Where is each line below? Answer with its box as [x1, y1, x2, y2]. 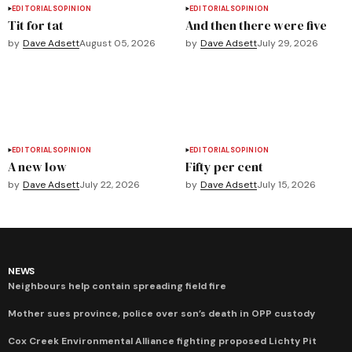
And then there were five [185, 16, 327, 34]
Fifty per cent [185, 157, 263, 175]
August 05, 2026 [79, 36, 156, 49]
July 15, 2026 [257, 178, 316, 191]
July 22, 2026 [79, 178, 140, 191]
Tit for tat [8, 16, 64, 34]
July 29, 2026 [257, 36, 318, 49]
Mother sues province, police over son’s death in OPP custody [8, 306, 315, 320]
